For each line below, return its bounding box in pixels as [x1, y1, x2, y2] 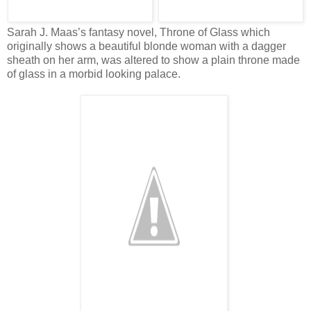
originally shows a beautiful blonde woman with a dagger [7, 40, 286, 52]
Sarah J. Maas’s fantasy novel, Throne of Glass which [7, 26, 270, 38]
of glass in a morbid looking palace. [7, 67, 180, 80]
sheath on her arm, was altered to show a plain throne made [7, 53, 300, 66]
